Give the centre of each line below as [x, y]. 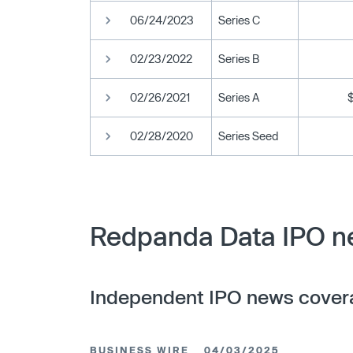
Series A [239, 97]
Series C [239, 20]
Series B [239, 58]
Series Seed [248, 136]
